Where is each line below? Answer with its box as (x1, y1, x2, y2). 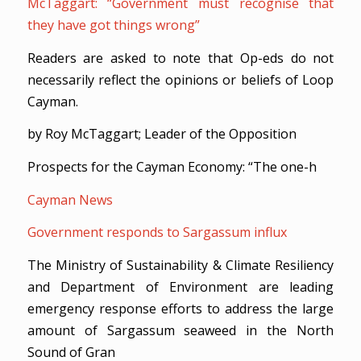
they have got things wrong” (27, 16, 200, 35)
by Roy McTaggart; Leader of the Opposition (27, 125, 297, 143)
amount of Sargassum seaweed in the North (27, 322, 334, 340)
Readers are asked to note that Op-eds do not (27, 48, 334, 67)
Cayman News (27, 190, 113, 209)
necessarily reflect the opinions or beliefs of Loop (27, 70, 334, 89)
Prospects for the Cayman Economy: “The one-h (27, 158, 317, 176)
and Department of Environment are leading (27, 278, 334, 297)
